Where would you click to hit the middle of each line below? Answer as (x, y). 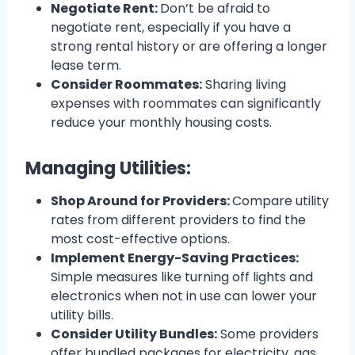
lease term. (86, 66)
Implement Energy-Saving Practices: (175, 258)
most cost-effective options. (140, 239)
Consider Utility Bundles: (134, 334)
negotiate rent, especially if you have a (171, 28)
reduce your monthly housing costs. (161, 123)
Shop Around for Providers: (141, 201)
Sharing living (244, 85)
